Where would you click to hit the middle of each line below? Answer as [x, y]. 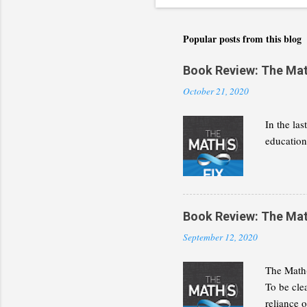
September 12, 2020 [220, 237]
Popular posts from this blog [242, 39]
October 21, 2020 [216, 91]
